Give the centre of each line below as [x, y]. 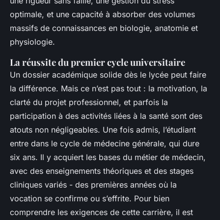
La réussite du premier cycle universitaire [97, 62]
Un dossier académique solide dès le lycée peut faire [108, 75]
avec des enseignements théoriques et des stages [102, 171]
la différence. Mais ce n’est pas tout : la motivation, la [109, 89]
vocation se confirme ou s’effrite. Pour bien [90, 199]
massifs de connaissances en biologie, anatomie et [104, 28]
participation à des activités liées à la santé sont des [106, 116]
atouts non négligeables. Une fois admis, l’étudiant [103, 130]
